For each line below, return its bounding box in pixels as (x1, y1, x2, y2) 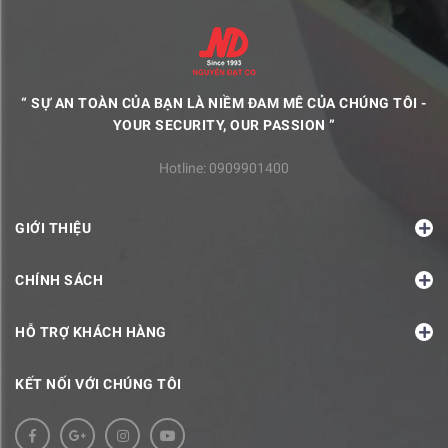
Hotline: (159, 159, 209, 176)
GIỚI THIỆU (15, 219, 91, 236)
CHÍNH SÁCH (15, 271, 103, 288)
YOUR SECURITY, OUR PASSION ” (112, 116, 336, 133)
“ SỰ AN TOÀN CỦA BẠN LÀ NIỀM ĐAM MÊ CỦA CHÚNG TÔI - (21, 94, 427, 111)
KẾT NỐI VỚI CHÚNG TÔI (15, 375, 182, 392)
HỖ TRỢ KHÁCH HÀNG (15, 323, 167, 340)
